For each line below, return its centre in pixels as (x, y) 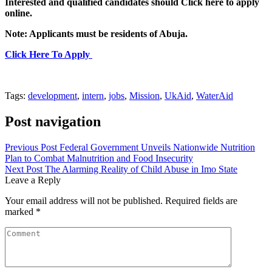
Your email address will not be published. (84, 200)
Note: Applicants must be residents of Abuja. (96, 34)
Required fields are (201, 200)
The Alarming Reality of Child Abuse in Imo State (141, 169)
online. (19, 13)
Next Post (25, 169)
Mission (144, 96)
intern (93, 96)
